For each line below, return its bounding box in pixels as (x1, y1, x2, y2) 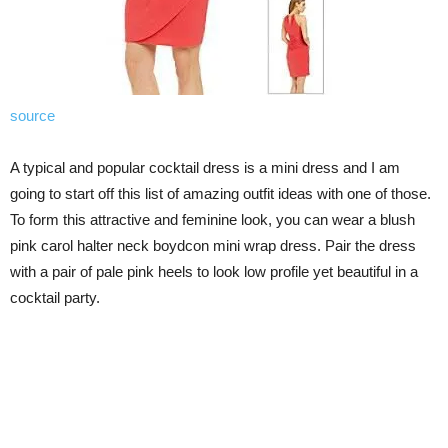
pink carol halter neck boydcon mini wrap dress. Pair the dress (10, 237, 416, 255)
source (10, 107, 55, 125)
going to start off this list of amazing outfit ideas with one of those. (10, 185, 431, 203)
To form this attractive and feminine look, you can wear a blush (10, 211, 415, 229)
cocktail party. (10, 289, 100, 307)
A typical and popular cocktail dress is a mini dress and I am (10, 159, 400, 177)
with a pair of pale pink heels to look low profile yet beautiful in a (10, 263, 418, 281)
